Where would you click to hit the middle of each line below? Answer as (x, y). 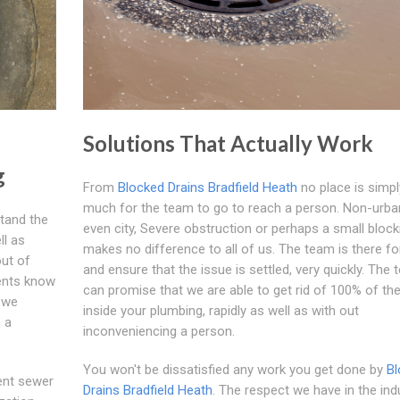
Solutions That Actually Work (228, 143)
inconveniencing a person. (158, 331)
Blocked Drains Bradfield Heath (207, 187)
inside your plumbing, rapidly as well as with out (221, 310)
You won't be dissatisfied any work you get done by (234, 369)
